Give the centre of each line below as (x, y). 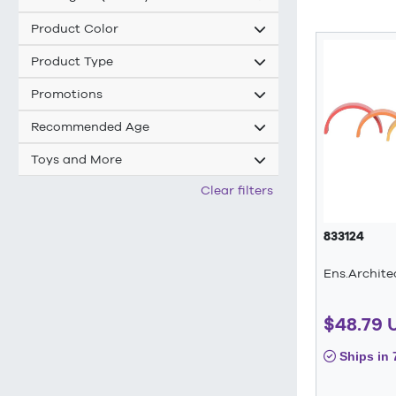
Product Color (75, 29)
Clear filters (237, 190)
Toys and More (76, 160)
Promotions (67, 94)
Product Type (72, 61)
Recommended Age (90, 127)
